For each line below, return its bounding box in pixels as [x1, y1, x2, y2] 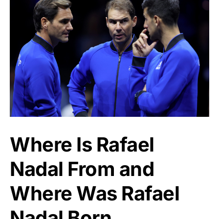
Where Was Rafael [10, 181, 179, 206]
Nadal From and [10, 157, 154, 181]
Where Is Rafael [10, 132, 154, 157]
